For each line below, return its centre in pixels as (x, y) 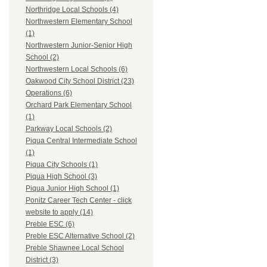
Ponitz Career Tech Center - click (79, 201)
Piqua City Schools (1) (62, 165)
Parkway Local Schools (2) (69, 129)
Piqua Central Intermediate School (81, 141)
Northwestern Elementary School (79, 22)
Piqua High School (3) (61, 177)
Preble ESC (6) (50, 224)
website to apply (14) (59, 212)
